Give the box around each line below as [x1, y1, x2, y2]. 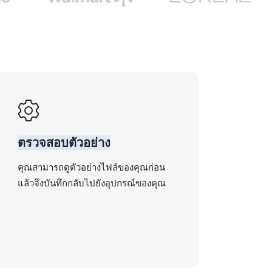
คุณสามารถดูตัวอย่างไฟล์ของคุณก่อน [18, 161, 166, 173]
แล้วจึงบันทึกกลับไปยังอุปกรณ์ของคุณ [18, 177, 166, 189]
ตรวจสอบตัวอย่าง [18, 135, 111, 150]
